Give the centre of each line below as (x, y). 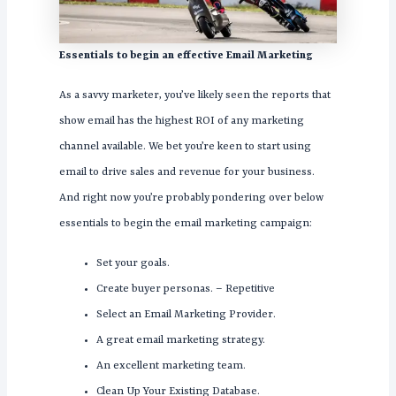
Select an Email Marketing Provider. (187, 315)
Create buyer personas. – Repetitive (185, 289)
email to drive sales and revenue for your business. (187, 173)
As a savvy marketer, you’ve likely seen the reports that (194, 96)
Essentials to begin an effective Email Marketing (186, 56)
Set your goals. (133, 264)
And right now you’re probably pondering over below (191, 198)
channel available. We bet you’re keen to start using (185, 147)
